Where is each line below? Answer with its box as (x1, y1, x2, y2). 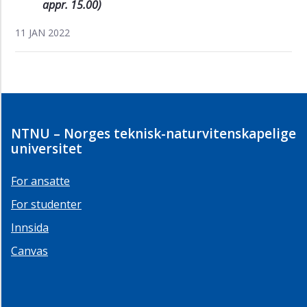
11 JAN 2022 (15, 26, 70, 40)
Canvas (11, 243, 48, 259)
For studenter (11, 197, 82, 212)
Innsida (11, 220, 49, 236)
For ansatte (11, 173, 70, 189)
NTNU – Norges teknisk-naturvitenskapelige (11, 125, 296, 143)
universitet (11, 140, 82, 158)
